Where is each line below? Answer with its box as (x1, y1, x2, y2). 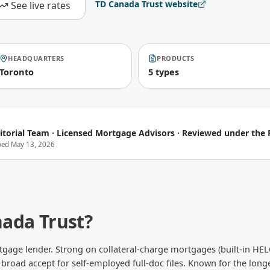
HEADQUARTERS (8, 54, 64, 63)
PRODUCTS (157, 54, 195, 63)
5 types (148, 66, 179, 78)
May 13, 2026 (11, 140, 55, 149)
